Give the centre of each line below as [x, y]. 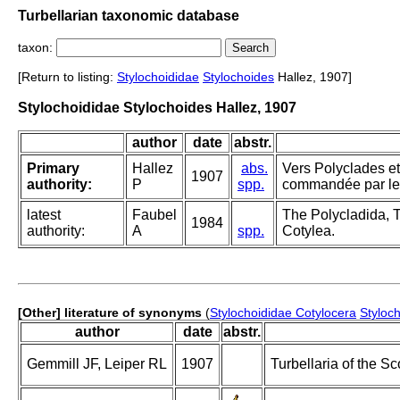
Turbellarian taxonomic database [129, 15]
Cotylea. [308, 231]
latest [44, 215]
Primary [53, 169]
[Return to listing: [67, 77]
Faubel [154, 215]
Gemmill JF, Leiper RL [97, 364]
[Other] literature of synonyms [110, 313]
